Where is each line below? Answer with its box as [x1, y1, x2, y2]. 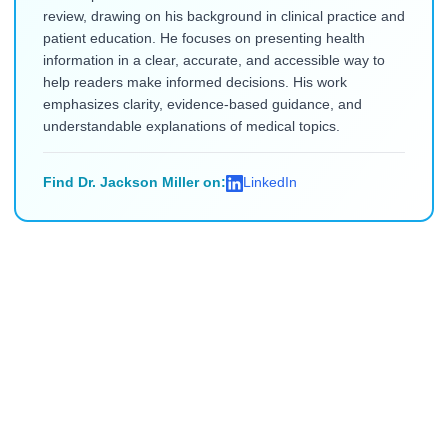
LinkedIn [242, 175, 297, 191]
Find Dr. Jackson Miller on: [42, 175, 226, 191]
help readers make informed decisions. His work [42, 75, 347, 91]
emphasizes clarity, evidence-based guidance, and [42, 97, 362, 113]
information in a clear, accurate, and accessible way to [42, 53, 385, 69]
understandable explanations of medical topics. [42, 119, 340, 135]
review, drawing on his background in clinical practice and [42, 9, 405, 25]
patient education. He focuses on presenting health [42, 31, 365, 47]
